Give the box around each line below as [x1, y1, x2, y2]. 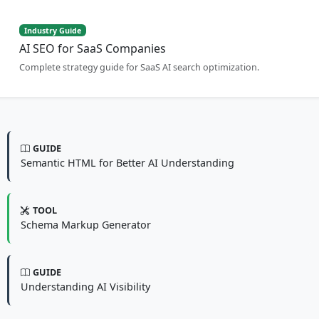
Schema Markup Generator [21, 218, 151, 232]
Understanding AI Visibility [21, 280, 150, 294]
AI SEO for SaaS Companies [19, 41, 166, 57]
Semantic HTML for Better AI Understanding [21, 156, 234, 170]
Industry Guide [24, 24, 82, 36]
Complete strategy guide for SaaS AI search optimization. [19, 61, 259, 74]
